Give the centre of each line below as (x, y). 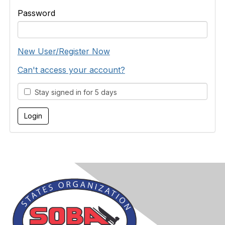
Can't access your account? (71, 70)
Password (36, 13)
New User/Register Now (64, 51)
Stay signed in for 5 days (74, 92)
